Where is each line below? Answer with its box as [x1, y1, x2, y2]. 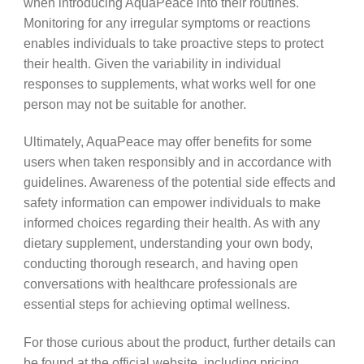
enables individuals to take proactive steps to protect [23, 35, 323, 50]
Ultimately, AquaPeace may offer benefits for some [23, 134, 312, 149]
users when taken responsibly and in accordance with [23, 154, 331, 170]
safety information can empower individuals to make [23, 195, 321, 210]
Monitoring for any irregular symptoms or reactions [23, 15, 310, 30]
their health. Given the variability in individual [23, 55, 281, 71]
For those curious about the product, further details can [23, 334, 336, 349]
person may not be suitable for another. [23, 96, 246, 111]
